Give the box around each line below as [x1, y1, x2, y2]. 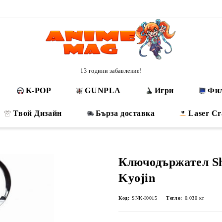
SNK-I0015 [132, 195, 158, 201]
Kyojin [118, 171, 156, 184]
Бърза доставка [95, 109, 155, 117]
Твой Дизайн [13, 109, 62, 117]
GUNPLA [85, 86, 121, 95]
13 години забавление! [80, 67, 142, 74]
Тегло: [166, 195, 182, 201]
